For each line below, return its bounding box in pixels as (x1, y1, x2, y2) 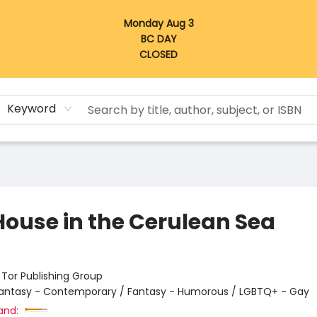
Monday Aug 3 (123, 16, 194, 30)
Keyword (7, 100, 57, 117)
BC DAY (140, 32, 177, 46)
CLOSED (139, 47, 178, 62)
